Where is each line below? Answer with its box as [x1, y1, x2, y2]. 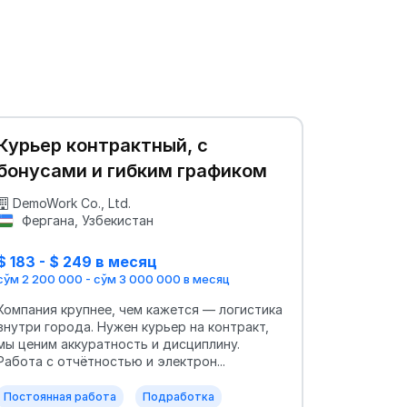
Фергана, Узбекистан [17, 213, 154, 228]
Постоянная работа [4, 390, 116, 404]
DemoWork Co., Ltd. [13, 195, 131, 211]
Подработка [143, 390, 214, 404]
